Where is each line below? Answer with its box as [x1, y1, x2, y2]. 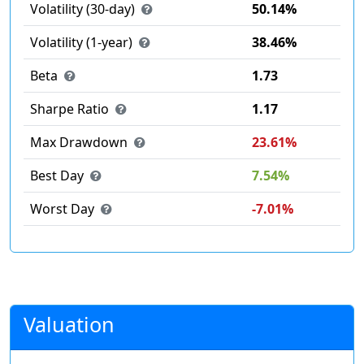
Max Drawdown [30, 133, 131, 152]
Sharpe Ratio [30, 100, 112, 119]
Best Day [30, 167, 87, 185]
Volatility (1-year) [30, 33, 136, 52]
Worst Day [30, 200, 97, 219]
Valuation [24, 310, 115, 339]
